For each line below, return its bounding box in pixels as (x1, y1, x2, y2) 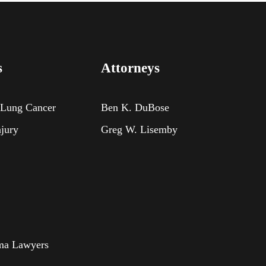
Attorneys (100, 60, 160, 75)
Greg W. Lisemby (100, 123, 178, 135)
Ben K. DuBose (100, 101, 169, 113)
